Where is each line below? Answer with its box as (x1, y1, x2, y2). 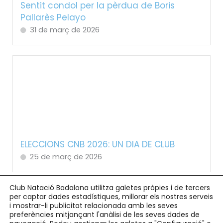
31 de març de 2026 (29, 24, 100, 35)
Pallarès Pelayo (20, 11, 86, 23)
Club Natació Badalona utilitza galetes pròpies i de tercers (9, 183, 210, 193)
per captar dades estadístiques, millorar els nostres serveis (9, 192, 213, 202)
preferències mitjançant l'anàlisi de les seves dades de (9, 210, 200, 220)
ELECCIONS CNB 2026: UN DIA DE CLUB (20, 138, 175, 151)
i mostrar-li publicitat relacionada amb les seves (9, 201, 178, 211)
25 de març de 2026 (29, 152, 102, 162)
